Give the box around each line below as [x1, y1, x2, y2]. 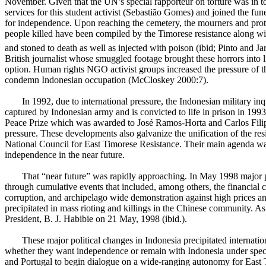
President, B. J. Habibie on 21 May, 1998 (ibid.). [5, 214, 187, 224]
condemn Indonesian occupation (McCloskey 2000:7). [5, 75, 208, 85]
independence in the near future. [5, 150, 125, 160]
